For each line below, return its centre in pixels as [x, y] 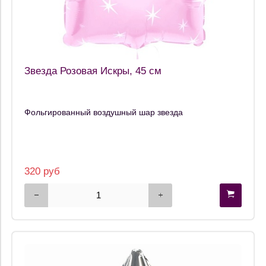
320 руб [42, 171]
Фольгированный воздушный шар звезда [104, 112]
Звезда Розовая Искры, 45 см [93, 71]
